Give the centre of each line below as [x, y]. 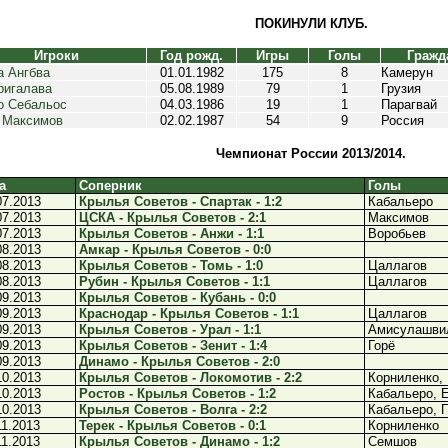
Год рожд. [191, 55]
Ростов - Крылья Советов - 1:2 [177, 393]
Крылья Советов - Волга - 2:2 [173, 409]
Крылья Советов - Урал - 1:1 [170, 329]
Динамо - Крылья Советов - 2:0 [179, 361]
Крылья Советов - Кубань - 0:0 [177, 297]
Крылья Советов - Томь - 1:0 [171, 265]
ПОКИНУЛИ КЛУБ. [311, 23]
